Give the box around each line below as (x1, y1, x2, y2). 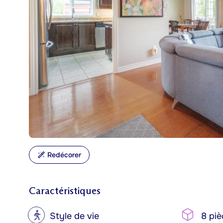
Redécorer (47, 150, 81, 159)
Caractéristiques (29, 185, 101, 197)
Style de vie (50, 211, 99, 222)
